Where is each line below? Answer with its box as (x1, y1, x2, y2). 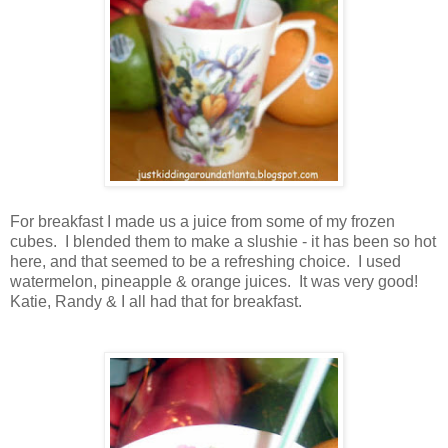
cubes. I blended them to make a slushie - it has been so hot (10, 232, 436, 250)
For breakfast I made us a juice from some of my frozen (10, 212, 395, 230)
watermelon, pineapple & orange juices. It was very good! (10, 272, 422, 290)
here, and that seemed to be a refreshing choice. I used (10, 252, 401, 270)
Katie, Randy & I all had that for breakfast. (10, 292, 302, 310)
